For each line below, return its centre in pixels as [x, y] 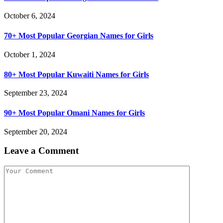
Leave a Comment [41, 151]
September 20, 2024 [36, 131]
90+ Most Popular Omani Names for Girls [74, 112]
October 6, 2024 [30, 16]
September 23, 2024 [36, 93]
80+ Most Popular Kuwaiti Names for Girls [76, 74]
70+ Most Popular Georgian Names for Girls [79, 36]
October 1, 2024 [30, 54]
